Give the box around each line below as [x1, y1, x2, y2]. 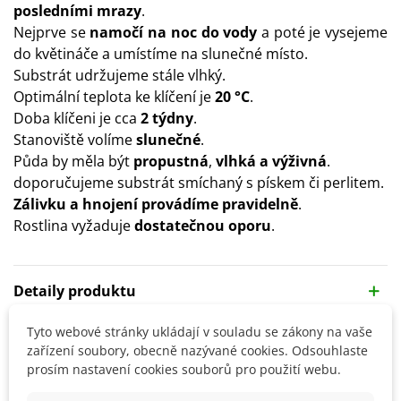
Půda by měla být [13, 150, 133, 171]
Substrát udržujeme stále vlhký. [13, 64, 226, 85]
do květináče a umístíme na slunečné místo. [13, 43, 308, 64]
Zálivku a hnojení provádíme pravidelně [13, 193, 298, 214]
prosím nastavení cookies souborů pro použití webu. [27, 361, 341, 378]
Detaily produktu [13, 280, 136, 301]
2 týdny [141, 107, 193, 128]
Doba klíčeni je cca [13, 107, 141, 128]
